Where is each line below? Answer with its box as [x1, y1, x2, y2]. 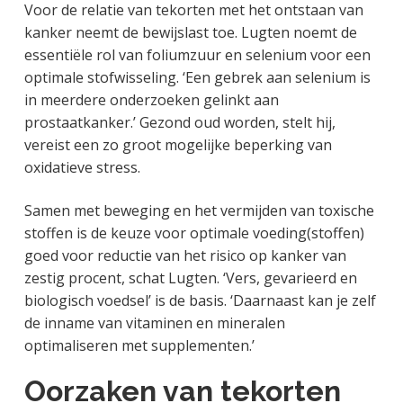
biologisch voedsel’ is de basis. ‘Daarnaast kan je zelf [23, 290, 376, 310]
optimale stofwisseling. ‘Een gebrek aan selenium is [23, 67, 371, 88]
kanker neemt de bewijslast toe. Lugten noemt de [23, 22, 357, 43]
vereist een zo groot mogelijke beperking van [23, 135, 332, 156]
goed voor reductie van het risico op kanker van [23, 245, 346, 265]
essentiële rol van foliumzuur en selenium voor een [23, 45, 371, 66]
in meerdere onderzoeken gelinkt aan [23, 90, 279, 111]
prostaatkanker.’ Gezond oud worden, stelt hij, [23, 112, 336, 133]
